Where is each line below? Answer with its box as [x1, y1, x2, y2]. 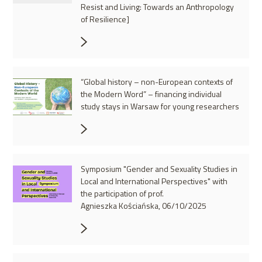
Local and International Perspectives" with [81, 175, 227, 188]
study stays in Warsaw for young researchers [81, 100, 239, 113]
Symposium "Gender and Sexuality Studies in [81, 163, 237, 175]
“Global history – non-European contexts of [81, 75, 233, 88]
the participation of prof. [81, 187, 164, 200]
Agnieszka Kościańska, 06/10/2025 [81, 199, 206, 212]
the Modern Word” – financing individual [81, 88, 222, 101]
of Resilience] [81, 13, 129, 26]
